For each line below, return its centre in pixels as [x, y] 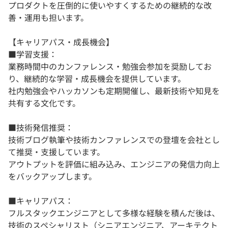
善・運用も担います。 [48, 17]
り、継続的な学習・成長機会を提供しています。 [97, 78]
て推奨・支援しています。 [56, 151]
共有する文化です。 [44, 103]
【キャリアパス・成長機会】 [61, 41]
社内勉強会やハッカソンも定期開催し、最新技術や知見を [114, 90]
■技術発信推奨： [41, 127]
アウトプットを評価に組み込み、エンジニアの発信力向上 [114, 164]
